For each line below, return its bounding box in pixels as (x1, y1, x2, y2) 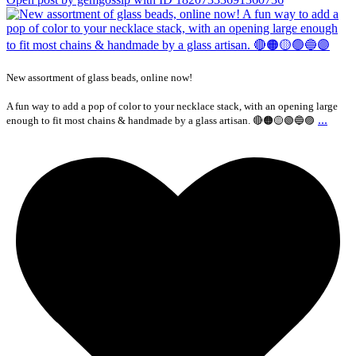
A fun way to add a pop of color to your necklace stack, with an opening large (6, 100, 338, 113)
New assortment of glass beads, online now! (6, 72, 192, 84)
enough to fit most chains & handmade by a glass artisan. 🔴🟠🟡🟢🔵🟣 (6, 114, 315, 127)
